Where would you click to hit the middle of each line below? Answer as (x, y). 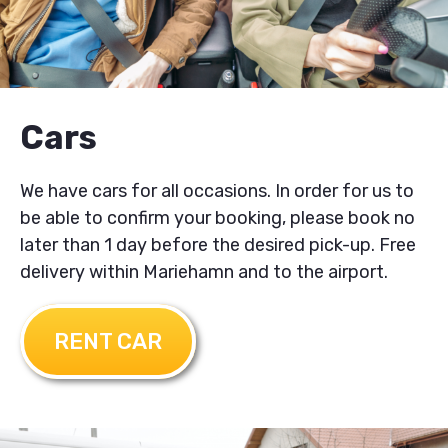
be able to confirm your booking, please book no (217, 218)
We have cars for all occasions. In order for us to (217, 191)
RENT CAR (108, 342)
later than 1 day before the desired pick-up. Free (218, 245)
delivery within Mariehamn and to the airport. (204, 272)
